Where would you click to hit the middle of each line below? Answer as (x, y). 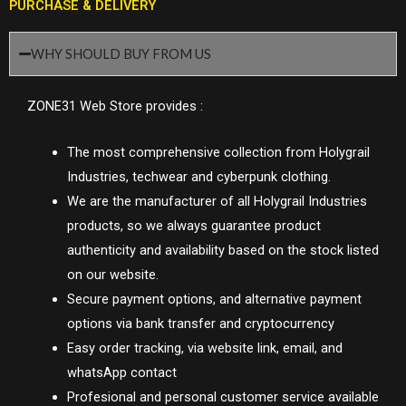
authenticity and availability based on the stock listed (222, 250)
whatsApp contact (121, 372)
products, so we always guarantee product (193, 225)
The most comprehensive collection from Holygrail (218, 152)
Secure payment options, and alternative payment (214, 299)
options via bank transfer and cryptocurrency (200, 323)
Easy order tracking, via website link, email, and (204, 348)
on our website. (112, 274)
